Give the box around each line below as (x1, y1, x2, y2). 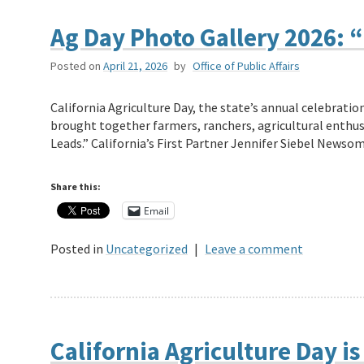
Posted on (50, 58, 101, 74)
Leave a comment (205, 240, 303, 258)
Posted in (50, 240, 103, 258)
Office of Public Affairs (193, 58, 300, 74)
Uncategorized (106, 240, 188, 258)
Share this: (50, 180, 101, 193)
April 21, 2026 (103, 58, 167, 74)
